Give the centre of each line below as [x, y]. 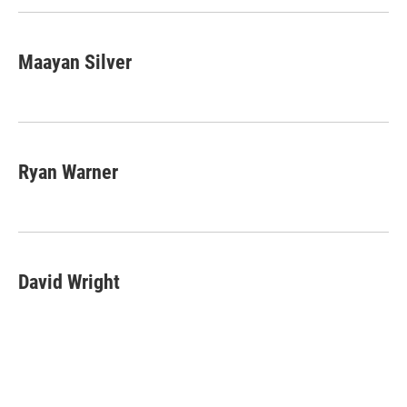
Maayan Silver [75, 63]
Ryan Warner [68, 173]
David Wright [69, 283]
